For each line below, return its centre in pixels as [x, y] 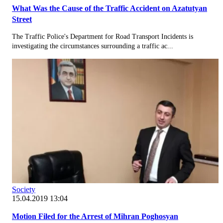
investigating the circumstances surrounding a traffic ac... [93, 46]
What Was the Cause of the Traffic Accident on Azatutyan [110, 8]
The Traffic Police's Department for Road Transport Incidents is [103, 36]
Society [24, 189]
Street [22, 19]
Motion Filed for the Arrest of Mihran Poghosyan [95, 216]
